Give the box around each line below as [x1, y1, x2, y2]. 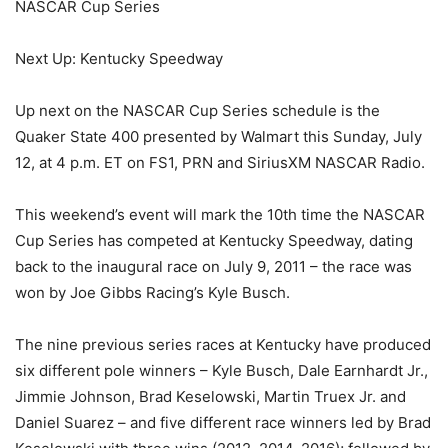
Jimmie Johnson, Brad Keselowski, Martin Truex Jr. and [15, 387, 406, 406]
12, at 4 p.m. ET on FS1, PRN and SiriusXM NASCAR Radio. [15, 153, 425, 172]
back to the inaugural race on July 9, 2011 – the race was [15, 257, 412, 276]
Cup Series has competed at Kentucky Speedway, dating [15, 231, 413, 250]
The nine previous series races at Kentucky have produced [15, 335, 431, 354]
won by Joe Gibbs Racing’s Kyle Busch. [15, 283, 290, 302]
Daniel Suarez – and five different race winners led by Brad [15, 413, 431, 432]
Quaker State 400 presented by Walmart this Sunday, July [15, 127, 422, 146]
